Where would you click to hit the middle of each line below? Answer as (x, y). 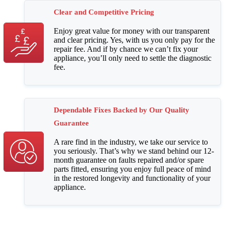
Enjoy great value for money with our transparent (132, 31)
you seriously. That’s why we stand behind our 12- (134, 151)
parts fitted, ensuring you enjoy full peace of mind (132, 169)
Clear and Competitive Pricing (104, 12)
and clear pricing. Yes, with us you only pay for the (134, 40)
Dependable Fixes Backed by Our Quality (122, 110)
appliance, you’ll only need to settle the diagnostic (133, 58)
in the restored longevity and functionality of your (132, 178)
